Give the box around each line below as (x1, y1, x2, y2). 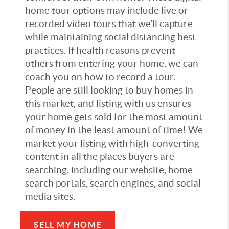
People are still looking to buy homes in (25, 85, 193, 96)
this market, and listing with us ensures (25, 98, 191, 109)
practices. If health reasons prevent (25, 45, 175, 56)
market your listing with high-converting (25, 138, 199, 149)
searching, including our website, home (25, 165, 193, 176)
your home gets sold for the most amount (25, 111, 202, 123)
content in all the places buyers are (25, 151, 174, 163)
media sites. (25, 191, 75, 202)
